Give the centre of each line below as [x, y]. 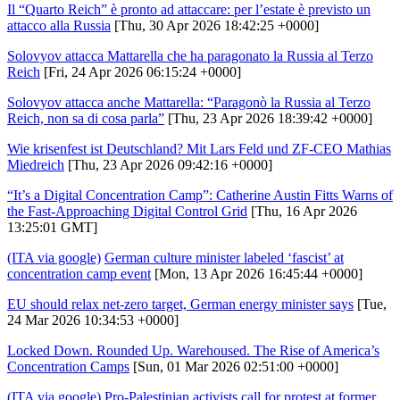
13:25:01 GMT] [52, 227]
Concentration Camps [68, 366]
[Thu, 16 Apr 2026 [302, 211]
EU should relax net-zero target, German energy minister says [180, 304]
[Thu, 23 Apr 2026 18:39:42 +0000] [268, 118]
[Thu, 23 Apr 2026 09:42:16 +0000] [168, 164]
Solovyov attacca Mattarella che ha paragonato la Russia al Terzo [190, 55]
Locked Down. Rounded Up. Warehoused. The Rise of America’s [193, 350]
